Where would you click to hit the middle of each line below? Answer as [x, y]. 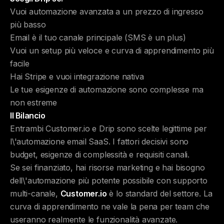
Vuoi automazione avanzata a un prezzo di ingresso [107, 11]
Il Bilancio [28, 115]
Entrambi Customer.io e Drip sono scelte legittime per [108, 128]
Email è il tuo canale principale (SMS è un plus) [98, 37]
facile [20, 63]
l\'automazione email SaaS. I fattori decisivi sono [99, 141]
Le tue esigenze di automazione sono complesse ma [107, 89]
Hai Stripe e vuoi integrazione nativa [77, 76]
